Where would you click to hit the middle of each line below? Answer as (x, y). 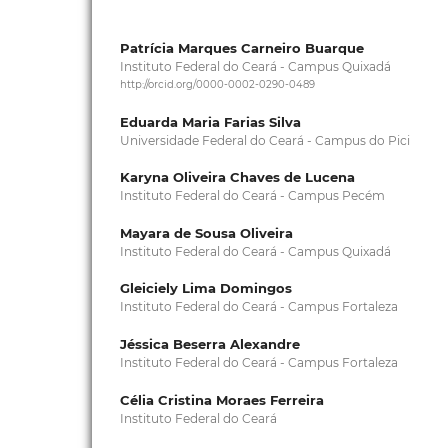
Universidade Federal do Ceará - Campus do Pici (264, 140)
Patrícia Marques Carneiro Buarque (241, 47)
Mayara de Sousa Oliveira (206, 232)
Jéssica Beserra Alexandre (209, 343)
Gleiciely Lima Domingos (205, 288)
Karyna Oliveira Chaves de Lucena (237, 177)
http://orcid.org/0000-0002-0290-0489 (217, 85)
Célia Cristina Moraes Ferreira (221, 399)
